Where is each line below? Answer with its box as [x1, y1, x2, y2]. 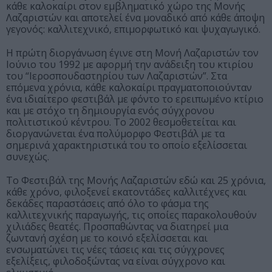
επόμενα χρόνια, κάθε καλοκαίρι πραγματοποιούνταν [6, 81, 252, 95]
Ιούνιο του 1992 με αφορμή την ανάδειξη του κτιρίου [6, 58, 253, 72]
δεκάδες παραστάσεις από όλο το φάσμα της [6, 197, 209, 211]
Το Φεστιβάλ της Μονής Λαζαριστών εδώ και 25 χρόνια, [6, 174, 266, 188]
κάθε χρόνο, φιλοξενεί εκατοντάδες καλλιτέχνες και [6, 185, 246, 199]
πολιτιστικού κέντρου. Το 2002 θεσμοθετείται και [6, 115, 236, 129]
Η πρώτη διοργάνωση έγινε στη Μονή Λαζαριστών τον [6, 46, 259, 60]
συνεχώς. [6, 150, 49, 164]
